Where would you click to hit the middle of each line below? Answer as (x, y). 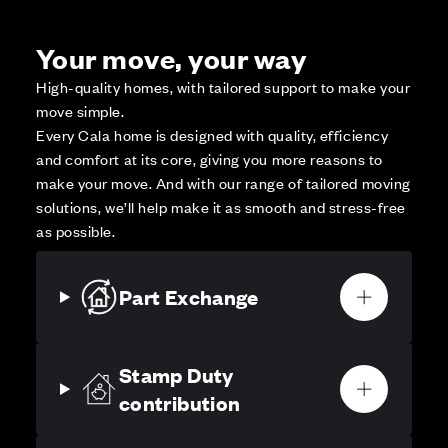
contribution (180, 403)
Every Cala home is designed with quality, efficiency (212, 135)
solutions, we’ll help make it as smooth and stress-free (221, 207)
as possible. (76, 231)
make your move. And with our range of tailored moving (223, 183)
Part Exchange (189, 297)
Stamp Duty (176, 375)
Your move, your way (171, 57)
